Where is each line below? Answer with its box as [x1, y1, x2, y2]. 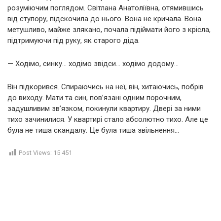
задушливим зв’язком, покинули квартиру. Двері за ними [7, 104, 201, 113]
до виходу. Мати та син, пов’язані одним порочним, [7, 93, 182, 103]
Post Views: [19, 149, 52, 157]
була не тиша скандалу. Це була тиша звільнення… [7, 126, 179, 135]
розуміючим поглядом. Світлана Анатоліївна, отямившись [7, 3, 204, 13]
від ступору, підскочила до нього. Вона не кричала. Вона [7, 14, 201, 24]
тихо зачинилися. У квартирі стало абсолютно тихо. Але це [7, 115, 208, 124]
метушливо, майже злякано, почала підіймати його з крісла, [7, 25, 211, 35]
